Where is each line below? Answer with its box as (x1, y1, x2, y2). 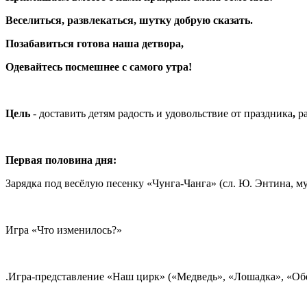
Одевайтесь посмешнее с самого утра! (5, 60, 192, 73)
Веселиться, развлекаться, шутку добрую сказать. (5, 14, 253, 26)
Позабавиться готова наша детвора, (5, 37, 184, 49)
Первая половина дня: (5, 153, 116, 166)
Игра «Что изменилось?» (5, 223, 122, 236)
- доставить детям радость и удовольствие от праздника (33, 107, 293, 119)
